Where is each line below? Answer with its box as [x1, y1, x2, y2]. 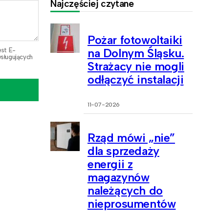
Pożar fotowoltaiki [88, 32, 182, 47]
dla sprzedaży [88, 144, 159, 158]
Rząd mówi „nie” [88, 131, 175, 145]
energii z [88, 157, 133, 172]
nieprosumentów [88, 197, 176, 211]
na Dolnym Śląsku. [88, 45, 184, 60]
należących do [88, 183, 163, 198]
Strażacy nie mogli [88, 59, 184, 73]
